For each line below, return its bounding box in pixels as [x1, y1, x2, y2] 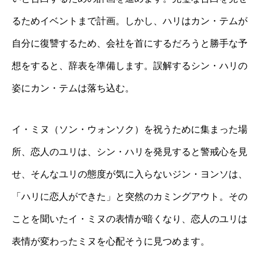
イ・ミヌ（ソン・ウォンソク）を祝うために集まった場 [12, 124, 247, 135]
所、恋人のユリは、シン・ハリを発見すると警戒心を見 [12, 147, 247, 157]
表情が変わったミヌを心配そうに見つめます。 [12, 236, 210, 247]
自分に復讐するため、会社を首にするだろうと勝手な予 [12, 38, 247, 49]
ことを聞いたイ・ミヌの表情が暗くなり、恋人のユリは [12, 214, 247, 225]
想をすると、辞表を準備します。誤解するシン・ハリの [12, 61, 247, 71]
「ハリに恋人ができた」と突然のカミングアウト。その [12, 192, 247, 202]
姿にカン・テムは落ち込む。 [12, 83, 134, 94]
